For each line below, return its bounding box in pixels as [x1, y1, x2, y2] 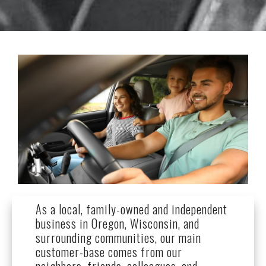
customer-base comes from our [36, 243, 182, 261]
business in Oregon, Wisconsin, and [36, 214, 199, 233]
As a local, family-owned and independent [36, 200, 227, 218]
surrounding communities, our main [36, 229, 201, 247]
